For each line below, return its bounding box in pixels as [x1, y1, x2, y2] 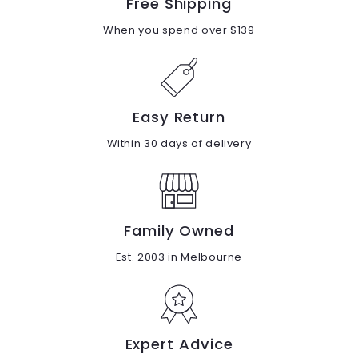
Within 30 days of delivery [106, 136, 252, 152]
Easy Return [132, 107, 226, 128]
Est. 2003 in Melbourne [115, 249, 243, 265]
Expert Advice [125, 334, 233, 355]
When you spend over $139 [103, 22, 255, 38]
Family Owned [124, 221, 234, 241]
